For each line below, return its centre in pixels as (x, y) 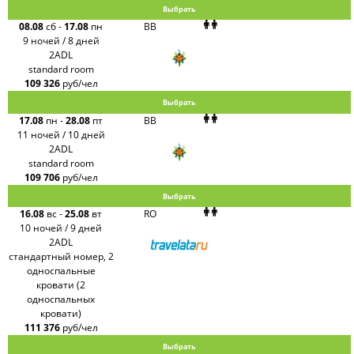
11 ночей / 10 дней (61, 134)
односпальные (61, 271)
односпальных (61, 299)
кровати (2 (61, 285)
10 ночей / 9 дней (61, 228)
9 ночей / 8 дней (61, 41)
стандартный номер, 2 (61, 257)
